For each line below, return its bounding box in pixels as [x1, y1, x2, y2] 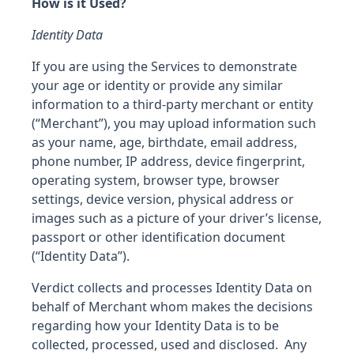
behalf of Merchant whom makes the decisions [32, 298, 313, 315]
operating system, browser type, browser [32, 171, 280, 189]
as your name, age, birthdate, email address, [32, 134, 297, 151]
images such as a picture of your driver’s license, [32, 209, 322, 227]
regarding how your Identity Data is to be [32, 317, 279, 334]
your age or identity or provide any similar [32, 77, 283, 94]
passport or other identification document [32, 228, 285, 246]
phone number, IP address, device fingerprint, [32, 153, 305, 170]
